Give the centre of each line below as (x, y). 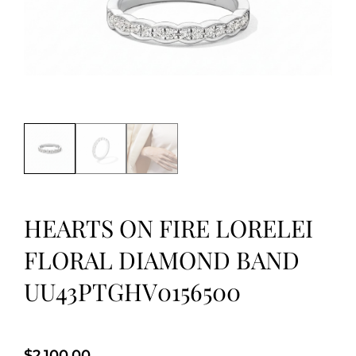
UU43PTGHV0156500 (132, 291)
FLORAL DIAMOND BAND (162, 259)
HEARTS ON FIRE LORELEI (168, 228)
